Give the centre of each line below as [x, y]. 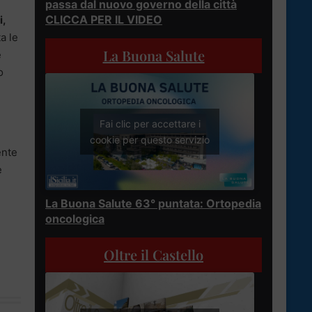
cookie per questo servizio [150, 140]
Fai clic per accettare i [150, 124]
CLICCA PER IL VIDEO [104, 19]
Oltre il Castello [154, 255]
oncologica [75, 219]
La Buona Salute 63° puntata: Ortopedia [153, 204]
